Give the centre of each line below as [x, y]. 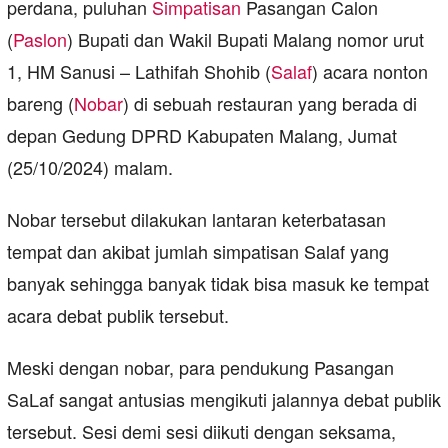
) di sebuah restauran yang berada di [270, 103]
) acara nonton [370, 71]
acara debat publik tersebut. [118, 315]
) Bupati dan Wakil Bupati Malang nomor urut [245, 39]
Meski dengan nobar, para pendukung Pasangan [200, 367]
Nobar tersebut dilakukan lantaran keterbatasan [196, 219]
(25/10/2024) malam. [90, 167]
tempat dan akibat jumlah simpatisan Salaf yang [198, 251]
